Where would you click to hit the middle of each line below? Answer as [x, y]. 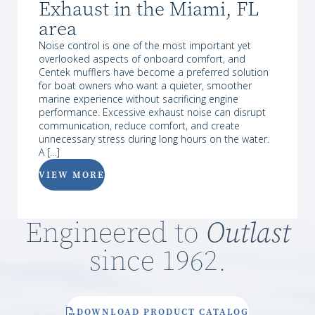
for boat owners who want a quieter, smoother [145, 85]
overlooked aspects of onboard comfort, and [142, 58]
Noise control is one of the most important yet [145, 45]
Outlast [248, 232]
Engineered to [115, 232]
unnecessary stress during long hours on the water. [154, 139]
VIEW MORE [72, 174]
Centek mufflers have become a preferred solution [154, 72]
